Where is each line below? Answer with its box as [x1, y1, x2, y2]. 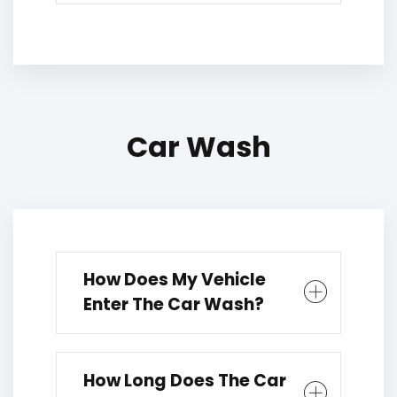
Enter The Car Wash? [83, 292, 264, 317]
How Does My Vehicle [83, 268, 266, 292]
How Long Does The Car [83, 368, 286, 393]
